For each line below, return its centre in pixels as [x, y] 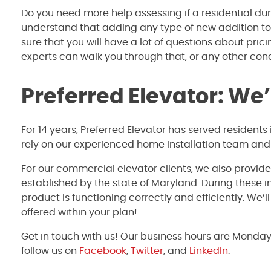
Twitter [146, 251]
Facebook [102, 251]
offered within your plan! [79, 213]
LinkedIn [207, 251]
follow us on [49, 251]
